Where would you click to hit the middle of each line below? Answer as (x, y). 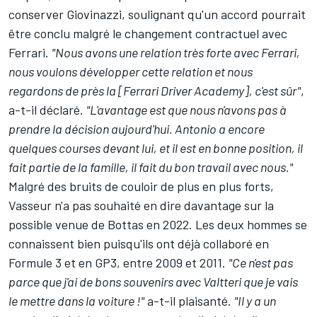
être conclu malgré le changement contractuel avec (148, 33)
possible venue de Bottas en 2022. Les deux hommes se (158, 224)
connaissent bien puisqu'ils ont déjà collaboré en (139, 243)
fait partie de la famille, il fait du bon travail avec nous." (151, 167)
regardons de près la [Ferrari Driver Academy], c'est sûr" (155, 90)
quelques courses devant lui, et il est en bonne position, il (156, 148)
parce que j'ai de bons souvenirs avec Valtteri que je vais (153, 281)
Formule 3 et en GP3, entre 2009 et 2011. (119, 262)
